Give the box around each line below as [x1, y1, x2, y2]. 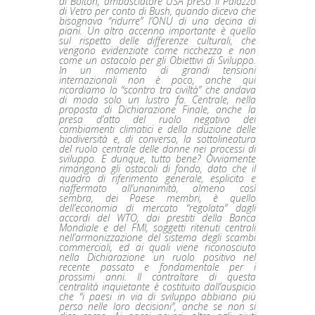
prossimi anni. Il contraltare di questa [59, 269, 256, 283]
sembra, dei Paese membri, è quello [59, 191, 256, 205]
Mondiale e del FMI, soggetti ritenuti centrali [59, 220, 256, 234]
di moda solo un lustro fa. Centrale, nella [59, 92, 256, 106]
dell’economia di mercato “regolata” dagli [59, 200, 256, 214]
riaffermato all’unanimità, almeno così [59, 181, 256, 195]
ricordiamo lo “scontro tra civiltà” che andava [59, 82, 256, 96]
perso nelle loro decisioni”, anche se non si [59, 299, 256, 313]
